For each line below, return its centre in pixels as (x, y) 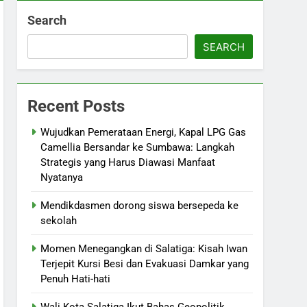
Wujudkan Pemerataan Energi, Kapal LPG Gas (144, 132)
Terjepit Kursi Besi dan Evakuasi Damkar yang (145, 264)
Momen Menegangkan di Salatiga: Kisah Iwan (144, 249)
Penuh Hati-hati (76, 279)
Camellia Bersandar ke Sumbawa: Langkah (138, 147)
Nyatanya (62, 177)
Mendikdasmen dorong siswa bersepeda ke (140, 206)
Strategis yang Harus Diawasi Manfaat (128, 162)
